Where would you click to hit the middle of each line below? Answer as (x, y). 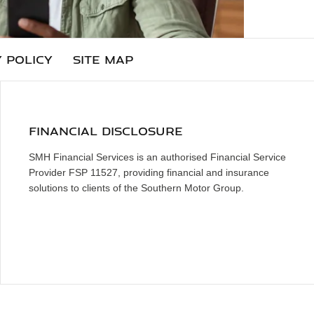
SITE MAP (103, 59)
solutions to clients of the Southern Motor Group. (136, 187)
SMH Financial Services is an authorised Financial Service (157, 156)
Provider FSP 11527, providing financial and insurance (149, 171)
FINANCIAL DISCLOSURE (106, 130)
